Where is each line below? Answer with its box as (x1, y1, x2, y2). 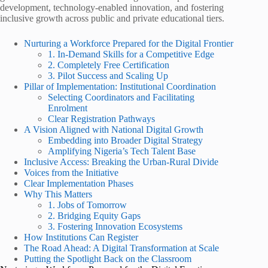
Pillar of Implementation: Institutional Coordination (24, 81, 216, 92)
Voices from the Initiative (24, 167, 118, 178)
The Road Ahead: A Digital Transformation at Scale (24, 243, 219, 253)
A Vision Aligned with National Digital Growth (24, 124, 203, 135)
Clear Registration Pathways (48, 114, 155, 124)
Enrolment (48, 103, 87, 113)
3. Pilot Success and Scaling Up (48, 71, 168, 81)
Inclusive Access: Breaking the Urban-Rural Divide (24, 157, 218, 167)
